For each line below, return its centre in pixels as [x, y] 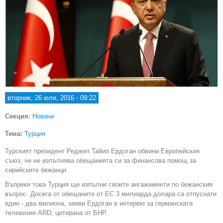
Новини [43, 116]
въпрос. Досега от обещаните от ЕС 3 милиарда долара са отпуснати [111, 194]
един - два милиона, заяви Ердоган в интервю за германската [99, 203]
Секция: [19, 116]
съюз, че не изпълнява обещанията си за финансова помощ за [101, 161]
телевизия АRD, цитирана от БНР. [56, 213]
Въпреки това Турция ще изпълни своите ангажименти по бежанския [109, 184]
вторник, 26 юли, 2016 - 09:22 [52, 98]
